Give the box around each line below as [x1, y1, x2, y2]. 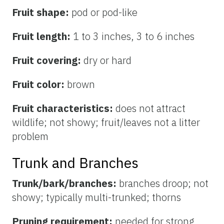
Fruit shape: [12, 5, 71, 19]
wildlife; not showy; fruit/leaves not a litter [12, 115, 200, 129]
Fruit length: [12, 29, 73, 43]
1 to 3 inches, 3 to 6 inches [73, 29, 194, 43]
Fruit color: [12, 77, 67, 91]
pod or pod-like [71, 5, 137, 19]
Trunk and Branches [12, 153, 138, 172]
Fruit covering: [12, 53, 83, 67]
